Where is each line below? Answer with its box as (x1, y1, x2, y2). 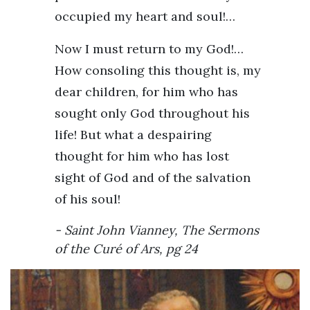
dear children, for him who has (55, 83, 238, 100)
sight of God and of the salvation (55, 169, 250, 185)
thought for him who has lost (55, 147, 229, 164)
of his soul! (55, 190, 120, 207)
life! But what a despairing (55, 126, 212, 143)
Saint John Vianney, (64, 221, 181, 238)
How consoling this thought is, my (55, 62, 261, 78)
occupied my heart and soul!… (55, 8, 235, 24)
